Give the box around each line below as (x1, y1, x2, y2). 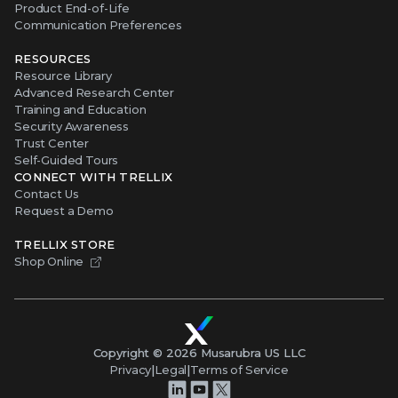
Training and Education (14, 101, 147, 116)
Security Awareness (14, 118, 130, 133)
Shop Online (14, 253, 84, 268)
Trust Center (14, 135, 90, 150)
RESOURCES (14, 51, 92, 66)
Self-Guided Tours (14, 152, 119, 167)
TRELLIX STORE (14, 236, 115, 251)
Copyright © (92, 346, 166, 361)
